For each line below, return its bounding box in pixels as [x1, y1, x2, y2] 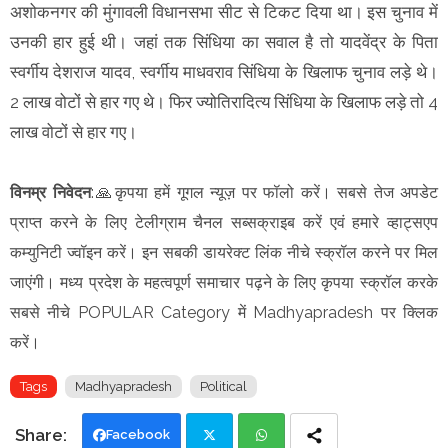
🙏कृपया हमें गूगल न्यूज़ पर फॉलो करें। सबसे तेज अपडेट [93, 182, 438, 202]
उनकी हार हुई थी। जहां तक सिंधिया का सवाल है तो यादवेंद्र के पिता [10, 31, 438, 52]
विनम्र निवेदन [10, 182, 91, 202]
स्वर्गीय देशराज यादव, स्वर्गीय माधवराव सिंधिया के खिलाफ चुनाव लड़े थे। [10, 61, 438, 82]
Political [200, 378, 247, 394]
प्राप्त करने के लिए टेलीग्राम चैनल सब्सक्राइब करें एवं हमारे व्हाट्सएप [10, 212, 438, 232]
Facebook [106, 426, 170, 442]
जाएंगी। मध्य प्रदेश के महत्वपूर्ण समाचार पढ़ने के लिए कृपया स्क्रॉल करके [10, 272, 438, 292]
